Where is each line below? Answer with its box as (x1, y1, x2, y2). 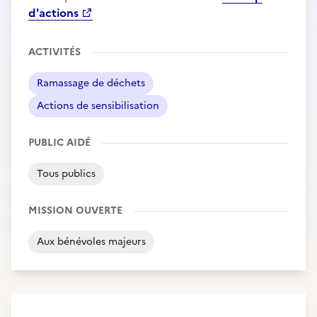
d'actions (28, 4, 81, 21)
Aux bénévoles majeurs (37, 234, 146, 249)
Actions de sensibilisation (37, 98, 159, 113)
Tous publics (37, 166, 96, 181)
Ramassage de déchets (37, 76, 145, 91)
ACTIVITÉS (28, 45, 81, 59)
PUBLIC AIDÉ (28, 135, 91, 150)
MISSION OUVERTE (28, 203, 122, 218)
